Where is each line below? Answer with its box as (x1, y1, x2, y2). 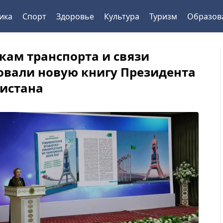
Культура (104, 10, 139, 22)
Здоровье (56, 10, 94, 22)
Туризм (149, 10, 177, 22)
